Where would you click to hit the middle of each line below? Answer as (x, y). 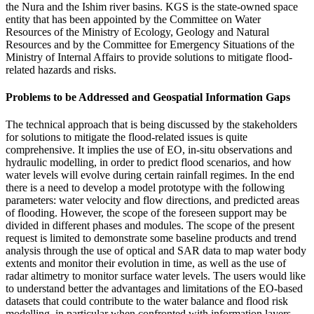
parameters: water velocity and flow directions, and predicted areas (152, 200)
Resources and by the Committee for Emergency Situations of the (150, 44)
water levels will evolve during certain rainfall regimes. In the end (150, 175)
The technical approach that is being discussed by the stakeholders (151, 125)
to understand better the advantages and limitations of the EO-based (154, 289)
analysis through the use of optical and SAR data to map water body (156, 251)
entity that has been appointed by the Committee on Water (133, 19)
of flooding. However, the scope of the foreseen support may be (146, 213)
